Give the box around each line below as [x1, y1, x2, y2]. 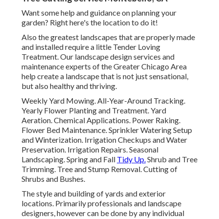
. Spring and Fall [64, 154, 117, 164]
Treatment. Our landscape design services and [22, 52, 175, 62]
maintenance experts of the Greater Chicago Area [22, 62, 187, 71]
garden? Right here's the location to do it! [22, 18, 158, 27]
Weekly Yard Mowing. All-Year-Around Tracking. [22, 96, 185, 106]
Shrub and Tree [146, 154, 197, 164]
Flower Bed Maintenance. [22, 125, 109, 135]
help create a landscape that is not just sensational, [22, 71, 188, 81]
